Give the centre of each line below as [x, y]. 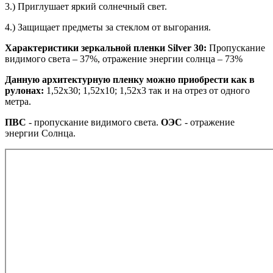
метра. [18, 101]
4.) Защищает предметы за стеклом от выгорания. [108, 27]
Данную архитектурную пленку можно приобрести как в [130, 79]
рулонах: [24, 90]
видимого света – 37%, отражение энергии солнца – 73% [124, 58]
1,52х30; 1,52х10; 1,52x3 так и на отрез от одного [147, 90]
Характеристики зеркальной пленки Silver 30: [106, 48]
